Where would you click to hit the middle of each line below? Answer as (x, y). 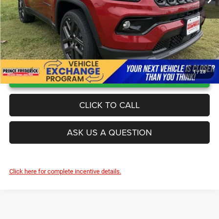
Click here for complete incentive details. (65, 171)
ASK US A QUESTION (109, 132)
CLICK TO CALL (109, 105)
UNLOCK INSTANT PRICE (114, 73)
